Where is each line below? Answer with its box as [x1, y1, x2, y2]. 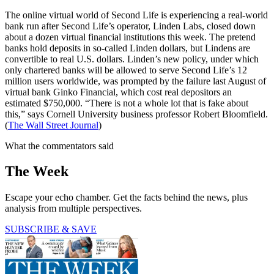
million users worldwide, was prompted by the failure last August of [5, 75, 266, 86]
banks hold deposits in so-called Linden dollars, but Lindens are [5, 42, 250, 53]
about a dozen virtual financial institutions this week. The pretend [5, 31, 256, 42]
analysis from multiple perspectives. [5, 203, 142, 214]
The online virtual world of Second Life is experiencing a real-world [5, 9, 268, 20]
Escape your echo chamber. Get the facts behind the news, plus [5, 192, 248, 203]
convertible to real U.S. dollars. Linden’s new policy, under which [5, 53, 259, 64]
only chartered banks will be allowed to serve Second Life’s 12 [5, 64, 247, 75]
